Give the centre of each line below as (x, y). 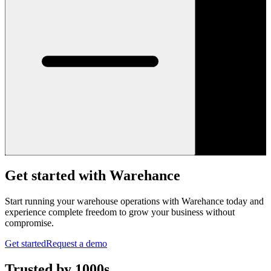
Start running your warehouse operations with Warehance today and (134, 201)
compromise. (29, 223)
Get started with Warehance (93, 176)
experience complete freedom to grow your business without (120, 212)
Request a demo (77, 244)
